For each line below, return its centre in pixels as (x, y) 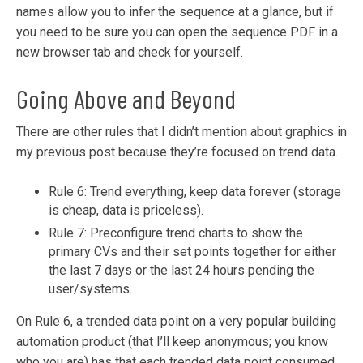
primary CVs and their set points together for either (192, 252)
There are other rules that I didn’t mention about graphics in (181, 132)
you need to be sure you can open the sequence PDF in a (177, 32)
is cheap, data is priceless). (126, 211)
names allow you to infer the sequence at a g (143, 12)
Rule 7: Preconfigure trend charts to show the (176, 233)
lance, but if (301, 12)
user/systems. (90, 289)
